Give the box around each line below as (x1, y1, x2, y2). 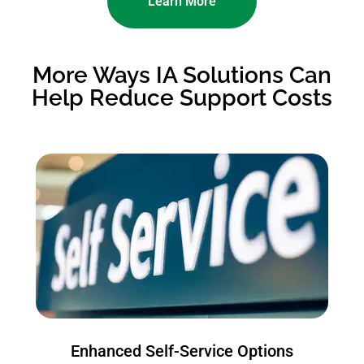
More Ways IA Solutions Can (32, 62, 331, 89)
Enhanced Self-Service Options (71, 341, 293, 362)
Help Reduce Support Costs (32, 84, 332, 112)
